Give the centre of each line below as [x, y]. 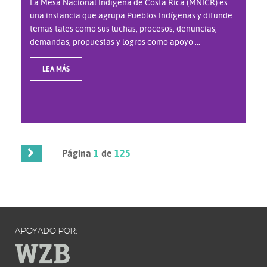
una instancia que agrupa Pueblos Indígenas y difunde [131, 15]
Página [78, 153]
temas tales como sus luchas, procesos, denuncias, [123, 29]
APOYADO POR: [46, 232]
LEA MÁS [56, 69]
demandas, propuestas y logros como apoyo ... [115, 42]
